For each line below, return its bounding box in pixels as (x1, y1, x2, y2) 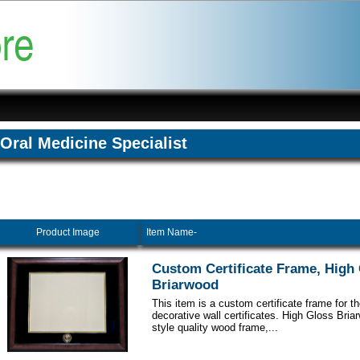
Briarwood (152, 277, 219, 293)
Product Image (35, 227, 100, 239)
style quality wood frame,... (152, 321, 278, 334)
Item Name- (146, 227, 197, 239)
